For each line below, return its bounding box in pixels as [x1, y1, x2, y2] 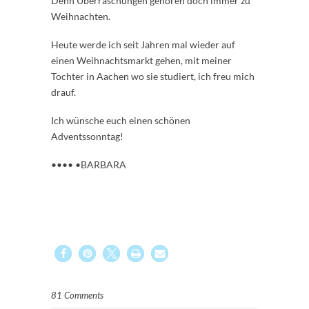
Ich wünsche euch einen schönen [51, 114, 190, 127]
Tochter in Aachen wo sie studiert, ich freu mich [51, 70, 255, 83]
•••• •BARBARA [51, 159, 130, 171]
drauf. [51, 86, 76, 99]
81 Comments [51, 290, 103, 301]
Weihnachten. [51, 10, 110, 23]
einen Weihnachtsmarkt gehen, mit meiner [51, 54, 232, 67]
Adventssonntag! [51, 130, 123, 143]
